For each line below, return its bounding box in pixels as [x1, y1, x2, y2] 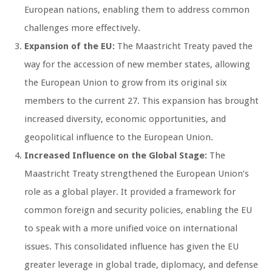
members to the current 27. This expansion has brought [24, 95, 259, 106]
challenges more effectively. [24, 22, 140, 33]
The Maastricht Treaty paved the [115, 40, 253, 52]
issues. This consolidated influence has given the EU [24, 240, 239, 252]
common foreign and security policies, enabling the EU [24, 204, 252, 216]
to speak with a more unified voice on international [24, 222, 237, 234]
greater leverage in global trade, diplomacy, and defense [24, 259, 258, 270]
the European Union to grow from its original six [24, 76, 227, 88]
